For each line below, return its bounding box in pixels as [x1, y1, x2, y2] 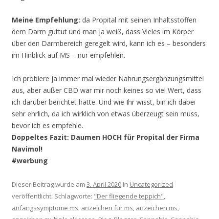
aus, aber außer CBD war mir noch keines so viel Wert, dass [12, 86, 201, 95]
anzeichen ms [136, 203, 177, 213]
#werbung [12, 156, 48, 166]
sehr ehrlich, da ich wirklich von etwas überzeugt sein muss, [12, 109, 199, 119]
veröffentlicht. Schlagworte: [12, 192, 94, 201]
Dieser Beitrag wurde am [12, 180, 87, 189]
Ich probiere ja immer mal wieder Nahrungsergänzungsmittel [12, 74, 204, 84]
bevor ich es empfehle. [12, 121, 83, 131]
